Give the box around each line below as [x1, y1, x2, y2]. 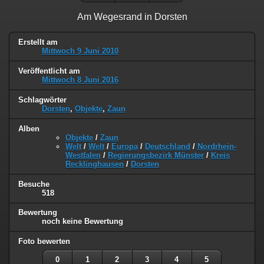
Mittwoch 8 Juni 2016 [42, 75, 118, 84]
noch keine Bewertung [42, 217, 123, 226]
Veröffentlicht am [18, 66, 80, 75]
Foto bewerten [18, 237, 70, 246]
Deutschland [145, 141, 190, 151]
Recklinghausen [65, 159, 124, 169]
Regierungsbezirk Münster [108, 150, 204, 160]
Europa [111, 141, 138, 151]
